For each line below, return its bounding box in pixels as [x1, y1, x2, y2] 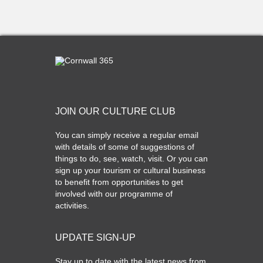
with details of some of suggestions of [55, 142, 194, 152]
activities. [55, 201, 89, 211]
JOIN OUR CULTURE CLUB [55, 106, 176, 117]
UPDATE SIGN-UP [55, 232, 136, 243]
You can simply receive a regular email [55, 130, 198, 140]
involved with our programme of [55, 189, 173, 199]
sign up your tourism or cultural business [55, 166, 205, 176]
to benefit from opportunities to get [55, 177, 183, 187]
